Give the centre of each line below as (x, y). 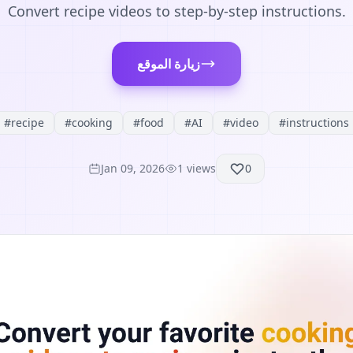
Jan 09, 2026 (133, 168)
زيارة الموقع (169, 64)
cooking (92, 123)
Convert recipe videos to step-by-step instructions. (176, 11)
